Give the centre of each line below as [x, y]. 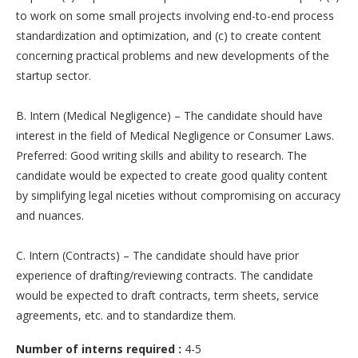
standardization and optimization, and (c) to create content [169, 35]
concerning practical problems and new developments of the [173, 55]
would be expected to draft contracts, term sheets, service [167, 295]
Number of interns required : [99, 348]
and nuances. [50, 215]
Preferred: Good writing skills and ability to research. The [161, 155]
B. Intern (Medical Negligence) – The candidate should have [169, 115]
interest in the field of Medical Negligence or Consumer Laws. [175, 135]
